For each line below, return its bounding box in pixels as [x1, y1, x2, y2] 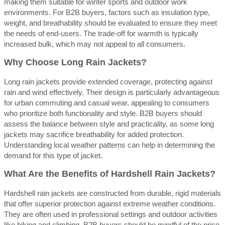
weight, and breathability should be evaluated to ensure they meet [4, 18, 217, 27]
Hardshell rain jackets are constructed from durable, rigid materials [4, 188, 221, 197]
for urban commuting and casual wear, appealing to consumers [4, 98, 209, 107]
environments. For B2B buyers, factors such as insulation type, [4, 8, 210, 17]
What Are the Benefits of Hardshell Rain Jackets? [4, 169, 215, 179]
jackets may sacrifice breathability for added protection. [4, 130, 184, 139]
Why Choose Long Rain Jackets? [4, 57, 147, 68]
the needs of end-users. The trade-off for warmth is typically [4, 29, 198, 38]
